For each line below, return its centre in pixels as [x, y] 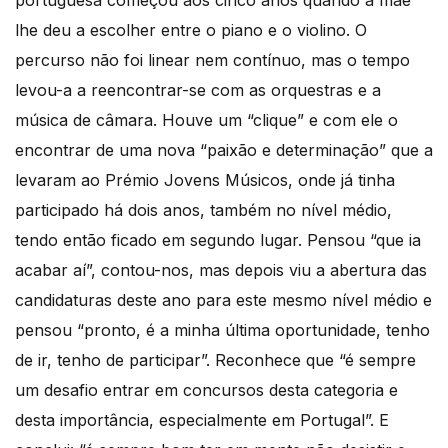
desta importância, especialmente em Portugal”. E [202, 419]
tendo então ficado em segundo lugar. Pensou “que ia [218, 239]
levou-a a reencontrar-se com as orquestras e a [198, 89]
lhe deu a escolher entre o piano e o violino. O [191, 29]
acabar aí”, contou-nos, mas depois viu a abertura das [221, 269]
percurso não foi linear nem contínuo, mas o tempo [212, 59]
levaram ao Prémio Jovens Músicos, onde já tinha [205, 179]
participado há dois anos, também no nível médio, [203, 209]
